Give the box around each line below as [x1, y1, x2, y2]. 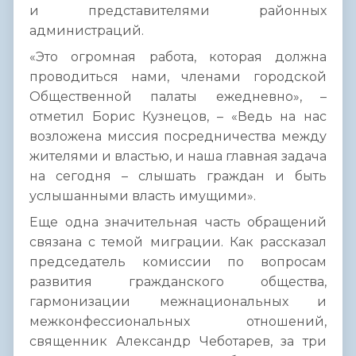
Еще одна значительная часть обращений [29, 215, 327, 230]
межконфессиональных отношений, [29, 314, 327, 330]
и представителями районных [29, 3, 327, 19]
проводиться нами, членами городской [29, 69, 327, 85]
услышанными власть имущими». [29, 188, 256, 204]
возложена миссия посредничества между [29, 129, 327, 145]
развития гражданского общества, [29, 274, 327, 290]
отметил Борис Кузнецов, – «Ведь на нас [29, 109, 327, 125]
